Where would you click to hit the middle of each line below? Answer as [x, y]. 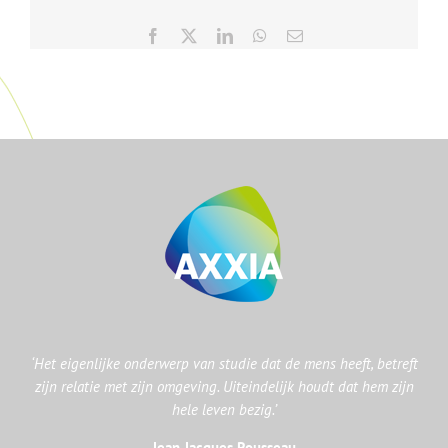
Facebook [191, 35]
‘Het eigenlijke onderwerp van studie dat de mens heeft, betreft [224, 363]
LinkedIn [261, 35]
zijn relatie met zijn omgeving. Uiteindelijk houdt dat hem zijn [224, 386]
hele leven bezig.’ [224, 409]
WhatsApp [300, 35]
